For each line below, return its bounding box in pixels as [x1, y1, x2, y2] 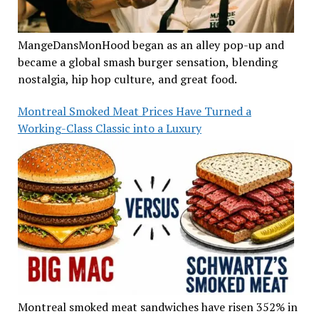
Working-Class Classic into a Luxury [17, 120, 202, 136]
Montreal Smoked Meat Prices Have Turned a [17, 103, 251, 119]
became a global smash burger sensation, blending [17, 53, 278, 70]
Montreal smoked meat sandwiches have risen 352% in [17, 299, 298, 315]
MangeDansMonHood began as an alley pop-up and [17, 36, 284, 53]
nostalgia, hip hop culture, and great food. [17, 70, 237, 87]
